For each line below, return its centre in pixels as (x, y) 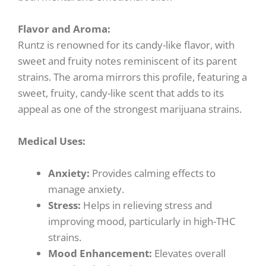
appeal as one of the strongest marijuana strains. (130, 109)
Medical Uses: (52, 141)
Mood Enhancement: (101, 254)
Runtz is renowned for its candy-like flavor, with (126, 45)
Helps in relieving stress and (146, 205)
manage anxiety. (86, 189)
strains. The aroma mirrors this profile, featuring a (132, 77)
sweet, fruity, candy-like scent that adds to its (121, 93)
